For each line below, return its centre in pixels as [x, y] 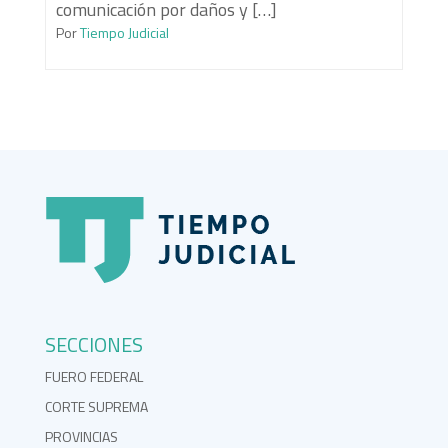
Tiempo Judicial [122, 33]
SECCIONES [93, 344]
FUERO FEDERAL [93, 376]
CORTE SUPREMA [96, 406]
